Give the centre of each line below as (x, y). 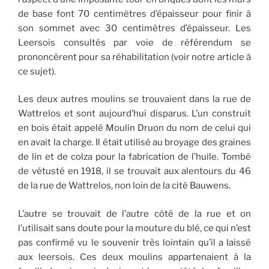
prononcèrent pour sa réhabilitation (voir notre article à (134, 57)
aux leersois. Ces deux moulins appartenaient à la (134, 257)
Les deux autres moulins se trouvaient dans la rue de (134, 99)
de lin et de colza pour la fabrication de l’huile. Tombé (134, 157)
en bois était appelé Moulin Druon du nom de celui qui (134, 128)
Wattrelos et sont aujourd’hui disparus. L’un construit (134, 114)
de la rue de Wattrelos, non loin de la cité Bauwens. (124, 186)
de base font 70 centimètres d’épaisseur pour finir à (134, 14)
